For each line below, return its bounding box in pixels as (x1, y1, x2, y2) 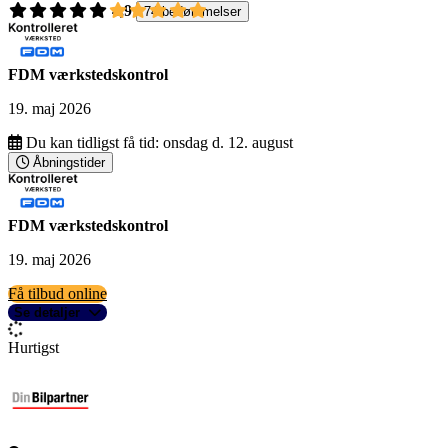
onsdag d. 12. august (163, 134, 293, 152)
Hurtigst (8, 339, 59, 357)
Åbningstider (33, 155, 105, 171)
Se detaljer (14, 305, 80, 321)
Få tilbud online (8, 285, 107, 303)
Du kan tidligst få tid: (26, 134, 159, 152)
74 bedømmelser (144, 4, 241, 20)
